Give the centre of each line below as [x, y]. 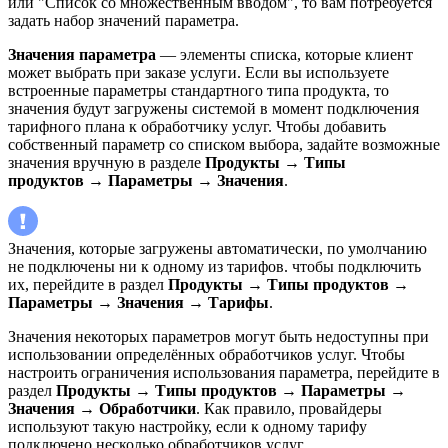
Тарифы [236, 303]
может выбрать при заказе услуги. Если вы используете [198, 73]
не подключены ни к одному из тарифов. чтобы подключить [214, 267]
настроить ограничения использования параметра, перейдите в [224, 373]
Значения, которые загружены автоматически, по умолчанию [217, 249]
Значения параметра [82, 55]
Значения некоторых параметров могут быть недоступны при [218, 337]
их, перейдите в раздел [88, 285]
